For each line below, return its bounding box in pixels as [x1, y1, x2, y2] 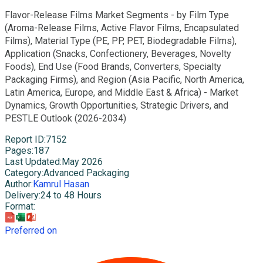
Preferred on [5, 225, 57, 237]
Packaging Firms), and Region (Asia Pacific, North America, [5, 74, 244, 86]
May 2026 [62, 156, 103, 168]
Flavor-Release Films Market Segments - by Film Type [5, 9, 229, 21]
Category [5, 167, 42, 179]
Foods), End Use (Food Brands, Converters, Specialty [5, 61, 221, 73]
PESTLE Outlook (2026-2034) [5, 113, 126, 124]
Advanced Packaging [43, 167, 129, 179]
